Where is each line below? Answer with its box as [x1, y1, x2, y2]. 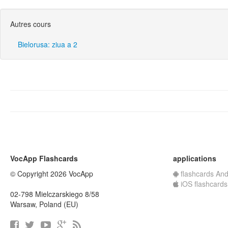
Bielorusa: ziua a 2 [18, 39, 77, 49]
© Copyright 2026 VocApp [10, 168, 93, 179]
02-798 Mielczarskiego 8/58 [10, 189, 99, 199]
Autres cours [10, 19, 51, 29]
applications [173, 153, 216, 163]
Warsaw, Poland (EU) [10, 199, 78, 209]
